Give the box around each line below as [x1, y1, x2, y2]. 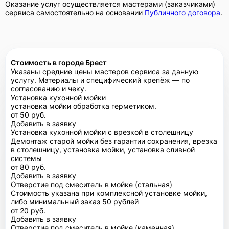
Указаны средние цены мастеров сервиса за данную [11, 66, 198, 76]
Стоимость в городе [11, 58, 85, 67]
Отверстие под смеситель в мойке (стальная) [11, 179, 172, 189]
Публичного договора [145, 8, 220, 17]
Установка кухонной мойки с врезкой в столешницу [11, 127, 193, 136]
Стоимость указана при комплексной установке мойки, [11, 188, 207, 197]
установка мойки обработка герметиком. [11, 101, 156, 110]
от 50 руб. [11, 110, 46, 119]
